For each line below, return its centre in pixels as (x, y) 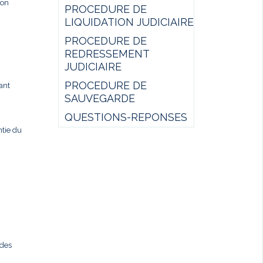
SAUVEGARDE (100, 98)
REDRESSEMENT (107, 54)
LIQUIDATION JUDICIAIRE (129, 22)
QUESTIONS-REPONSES (126, 117)
